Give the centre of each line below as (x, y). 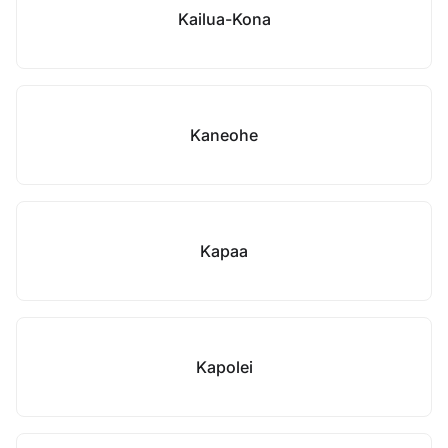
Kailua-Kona (224, 19)
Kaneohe (224, 135)
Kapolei (224, 367)
